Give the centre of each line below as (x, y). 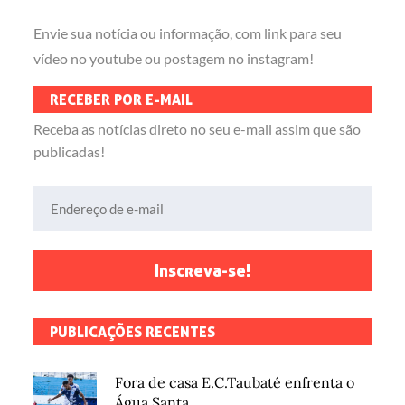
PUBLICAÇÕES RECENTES (133, 332)
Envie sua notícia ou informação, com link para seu (188, 33)
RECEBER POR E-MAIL (122, 100)
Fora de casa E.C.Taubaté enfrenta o (235, 383)
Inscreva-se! (202, 271)
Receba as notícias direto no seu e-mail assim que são (198, 129)
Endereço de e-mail (92, 198)
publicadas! (70, 152)
